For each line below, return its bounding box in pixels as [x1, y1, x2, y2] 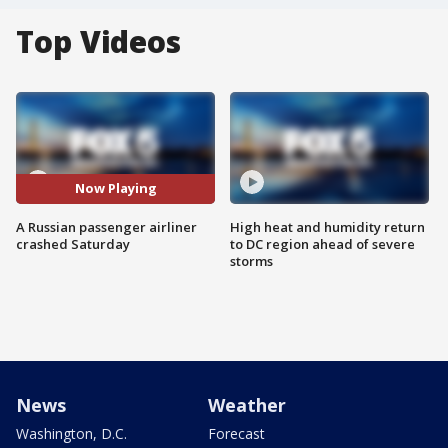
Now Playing [74, 179, 157, 198]
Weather [208, 392, 286, 417]
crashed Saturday [16, 234, 130, 253]
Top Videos [16, 21, 181, 62]
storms [230, 251, 273, 270]
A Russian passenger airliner [16, 217, 197, 236]
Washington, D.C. [16, 423, 127, 443]
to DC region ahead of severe [230, 234, 415, 253]
